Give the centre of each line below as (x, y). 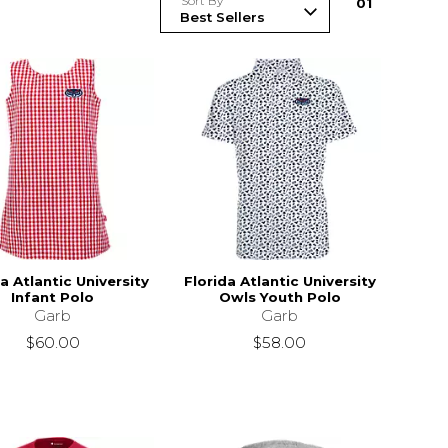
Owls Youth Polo (279, 296)
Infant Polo (53, 296)
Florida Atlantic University (279, 280)
